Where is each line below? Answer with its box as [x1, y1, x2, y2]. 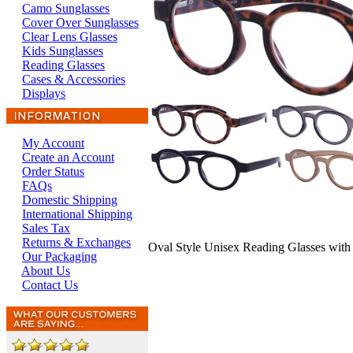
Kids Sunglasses [22, 44, 103, 58]
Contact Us [22, 278, 78, 292]
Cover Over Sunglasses [22, 16, 139, 29]
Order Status [22, 165, 84, 178]
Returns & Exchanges [22, 236, 131, 249]
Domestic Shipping [22, 193, 117, 206]
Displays [22, 87, 65, 100]
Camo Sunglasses [22, 2, 110, 15]
